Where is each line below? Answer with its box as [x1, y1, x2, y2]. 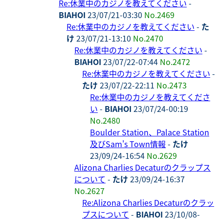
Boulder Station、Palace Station [90, 126, 209, 138]
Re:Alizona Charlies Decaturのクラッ [82, 196, 214, 208]
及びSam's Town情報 [90, 137, 166, 150]
